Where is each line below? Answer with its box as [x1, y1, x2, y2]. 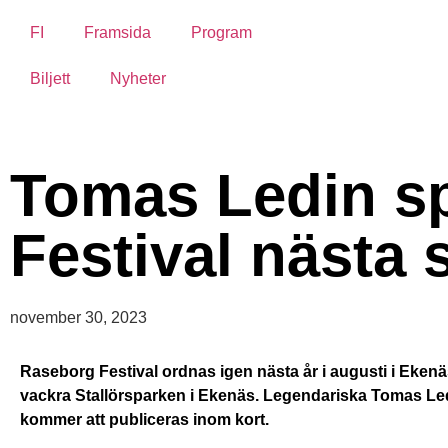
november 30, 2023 [10, 309, 147, 326]
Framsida [84, 24, 151, 41]
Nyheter [110, 70, 166, 87]
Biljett [30, 70, 70, 87]
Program [191, 24, 252, 41]
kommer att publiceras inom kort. [20, 411, 269, 428]
